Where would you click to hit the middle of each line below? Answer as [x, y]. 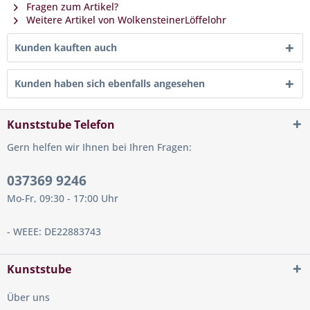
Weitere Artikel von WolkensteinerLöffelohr [125, 19]
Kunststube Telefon [61, 124]
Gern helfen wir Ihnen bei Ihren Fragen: [99, 147]
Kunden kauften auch [66, 47]
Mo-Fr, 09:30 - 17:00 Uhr [63, 198]
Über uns [28, 297]
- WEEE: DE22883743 [54, 231]
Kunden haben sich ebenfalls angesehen [110, 83]
